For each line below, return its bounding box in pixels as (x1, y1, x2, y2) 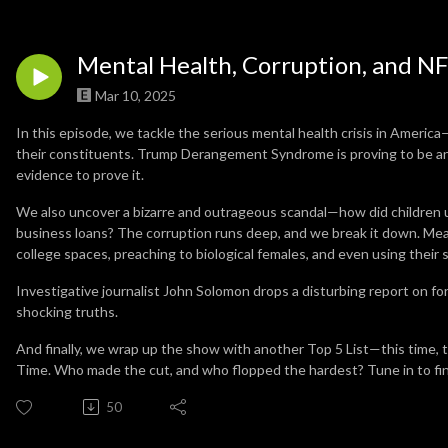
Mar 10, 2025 (95, 86, 176, 104)
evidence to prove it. (16, 165, 144, 183)
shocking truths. (16, 302, 118, 320)
